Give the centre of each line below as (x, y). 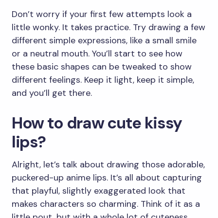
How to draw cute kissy (97, 123)
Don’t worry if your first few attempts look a (102, 14)
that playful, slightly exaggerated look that (99, 191)
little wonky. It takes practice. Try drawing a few (109, 27)
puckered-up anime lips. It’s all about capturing (107, 178)
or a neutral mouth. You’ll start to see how (97, 54)
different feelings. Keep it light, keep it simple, (103, 80)
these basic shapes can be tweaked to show (102, 67)
